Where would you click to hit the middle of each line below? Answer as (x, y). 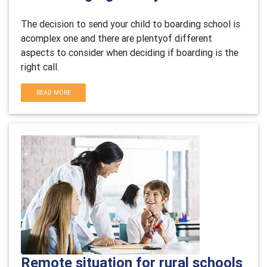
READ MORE (53, 93)
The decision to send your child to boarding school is (131, 24)
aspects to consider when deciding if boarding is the (130, 52)
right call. (41, 67)
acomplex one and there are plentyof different (117, 38)
